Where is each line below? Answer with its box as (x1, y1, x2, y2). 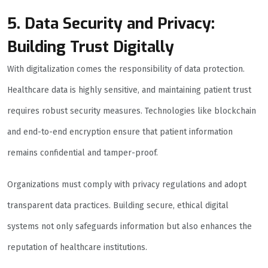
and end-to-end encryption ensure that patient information (7, 127, 233, 138)
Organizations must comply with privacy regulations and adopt (7, 179, 246, 190)
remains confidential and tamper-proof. (7, 148, 158, 159)
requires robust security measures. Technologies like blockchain (7, 106, 256, 117)
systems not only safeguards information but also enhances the (7, 221, 252, 232)
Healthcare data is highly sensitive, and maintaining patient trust (7, 85, 251, 96)
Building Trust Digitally (7, 36, 174, 58)
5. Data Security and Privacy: (7, 13, 215, 35)
